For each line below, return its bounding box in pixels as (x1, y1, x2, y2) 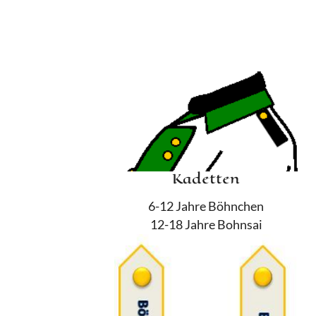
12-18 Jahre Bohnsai (150, 217, 262, 233)
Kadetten (172, 169, 240, 190)
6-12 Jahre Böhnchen (148, 199, 264, 214)
